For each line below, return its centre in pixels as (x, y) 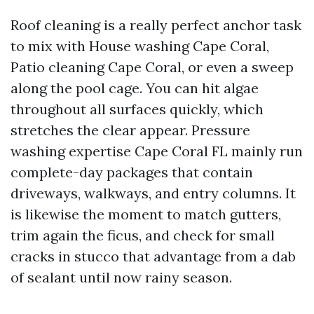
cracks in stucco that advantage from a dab (153, 256)
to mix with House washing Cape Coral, (140, 46)
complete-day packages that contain (132, 172)
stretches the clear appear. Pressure (130, 130)
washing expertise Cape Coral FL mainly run (157, 151)
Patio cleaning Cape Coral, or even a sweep (152, 67)
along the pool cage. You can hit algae (135, 88)
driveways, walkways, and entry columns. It (153, 193)
